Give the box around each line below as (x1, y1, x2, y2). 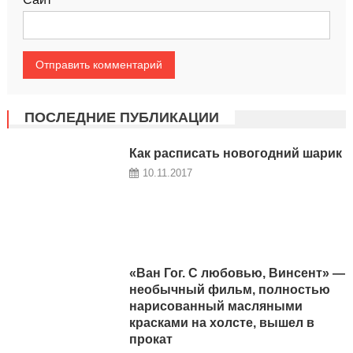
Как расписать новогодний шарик (128, 146, 342, 160)
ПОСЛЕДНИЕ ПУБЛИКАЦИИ (24, 109, 219, 125)
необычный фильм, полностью (128, 283, 330, 297)
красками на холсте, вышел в (128, 316, 314, 330)
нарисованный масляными (128, 299, 303, 314)
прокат (128, 333, 173, 347)
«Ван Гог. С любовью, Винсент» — (128, 266, 345, 281)
